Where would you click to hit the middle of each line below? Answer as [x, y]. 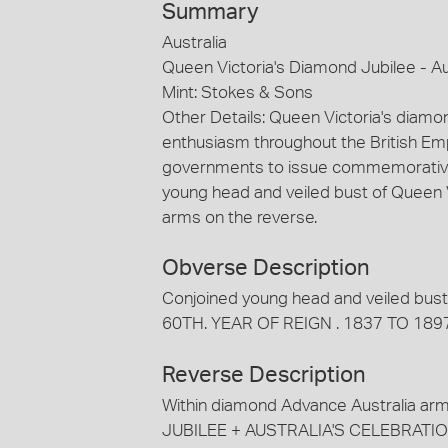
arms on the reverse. [239, 217]
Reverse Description [264, 374]
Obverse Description [266, 268]
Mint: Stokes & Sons [237, 92]
